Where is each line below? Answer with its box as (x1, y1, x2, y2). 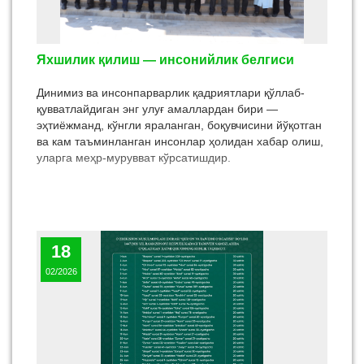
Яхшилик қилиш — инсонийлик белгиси (37, 53, 294, 67)
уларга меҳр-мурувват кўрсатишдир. (37, 151, 231, 164)
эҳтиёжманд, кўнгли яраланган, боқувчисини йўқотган (37, 119, 322, 132)
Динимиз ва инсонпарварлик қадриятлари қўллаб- (37, 86, 305, 99)
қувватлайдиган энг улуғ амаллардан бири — (37, 102, 278, 115)
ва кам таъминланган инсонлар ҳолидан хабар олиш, (37, 135, 323, 148)
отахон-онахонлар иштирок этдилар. (37, 5, 232, 18)
